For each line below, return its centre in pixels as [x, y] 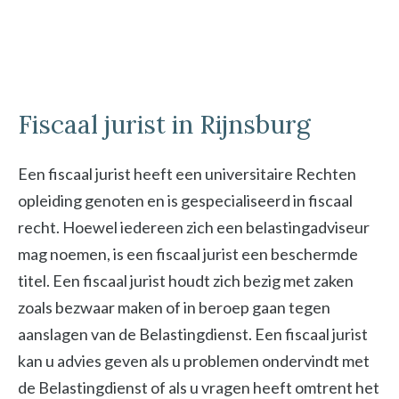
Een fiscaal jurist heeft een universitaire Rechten [187, 174]
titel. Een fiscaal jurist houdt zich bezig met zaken [186, 281]
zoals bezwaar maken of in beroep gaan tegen [174, 308]
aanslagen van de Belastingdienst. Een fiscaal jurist [193, 334]
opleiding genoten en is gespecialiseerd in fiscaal [185, 201]
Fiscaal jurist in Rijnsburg [164, 125]
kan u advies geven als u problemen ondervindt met [194, 361]
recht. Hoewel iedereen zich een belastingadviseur [194, 228]
